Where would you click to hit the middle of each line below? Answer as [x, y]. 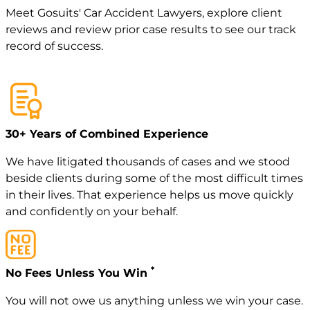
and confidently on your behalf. [92, 211]
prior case [141, 30]
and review [81, 30]
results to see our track [232, 30]
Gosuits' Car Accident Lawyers [120, 13]
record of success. [54, 46]
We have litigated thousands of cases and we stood [148, 161]
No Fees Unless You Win [78, 273]
